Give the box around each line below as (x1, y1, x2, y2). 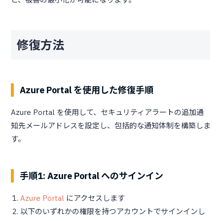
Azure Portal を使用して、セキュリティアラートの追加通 (10, 107, 204, 117)
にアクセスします (64, 193, 125, 203)
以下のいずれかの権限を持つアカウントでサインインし (20, 206, 205, 216)
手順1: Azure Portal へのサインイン (19, 170, 163, 182)
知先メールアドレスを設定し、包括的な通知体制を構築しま (10, 120, 211, 130)
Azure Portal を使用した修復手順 (19, 84, 153, 96)
